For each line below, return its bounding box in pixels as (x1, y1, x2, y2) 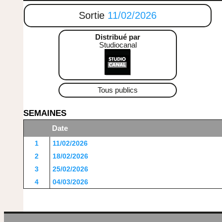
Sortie (79, 10, 108, 21)
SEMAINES (23, 108, 66, 118)
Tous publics (98, 86, 138, 94)
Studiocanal (99, 41, 137, 49)
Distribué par (95, 33, 140, 41)
